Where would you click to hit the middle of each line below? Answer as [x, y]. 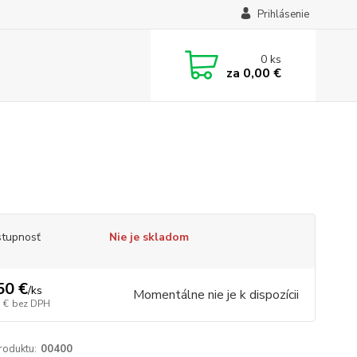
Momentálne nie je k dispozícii [216, 295]
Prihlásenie [283, 14]
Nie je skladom [149, 237]
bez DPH [31, 304]
